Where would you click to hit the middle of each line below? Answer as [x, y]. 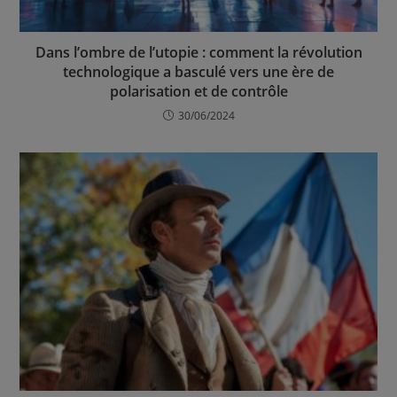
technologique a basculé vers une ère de [198, 72]
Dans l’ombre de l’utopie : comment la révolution [198, 53]
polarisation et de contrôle [198, 92]
